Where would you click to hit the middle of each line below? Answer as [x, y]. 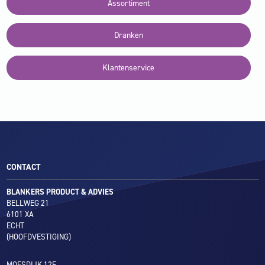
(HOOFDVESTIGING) [38, 237]
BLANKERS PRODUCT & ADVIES [60, 192]
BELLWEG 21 [28, 203]
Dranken [128, 35]
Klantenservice [128, 68]
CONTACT [23, 167]
